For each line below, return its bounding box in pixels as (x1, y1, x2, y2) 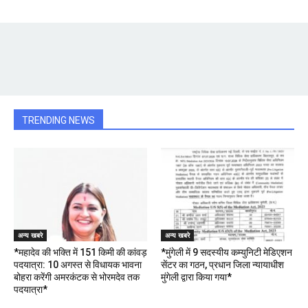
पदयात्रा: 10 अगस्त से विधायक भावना (14, 258, 142, 270)
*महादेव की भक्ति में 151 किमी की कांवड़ (14, 246, 147, 258)
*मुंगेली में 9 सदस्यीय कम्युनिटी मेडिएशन (161, 246, 292, 258)
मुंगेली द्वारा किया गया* (161, 271, 232, 283)
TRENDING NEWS (22, 115, 95, 126)
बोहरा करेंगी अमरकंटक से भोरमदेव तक (14, 271, 140, 283)
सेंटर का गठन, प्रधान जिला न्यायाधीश (161, 258, 284, 270)
